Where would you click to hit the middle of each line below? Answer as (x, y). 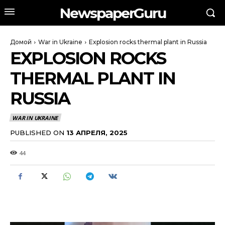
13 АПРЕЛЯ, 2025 (97, 132)
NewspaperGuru (113, 13)
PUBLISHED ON (37, 132)
